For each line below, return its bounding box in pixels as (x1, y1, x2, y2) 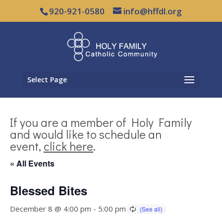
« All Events (10, 158, 55, 169)
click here (44, 138, 93, 154)
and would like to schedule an (10, 126, 162, 142)
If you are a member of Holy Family (10, 114, 192, 130)
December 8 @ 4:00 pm (10, 204, 91, 214)
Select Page (27, 74, 67, 84)
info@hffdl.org (123, 5, 182, 17)
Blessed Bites (10, 182, 87, 199)
